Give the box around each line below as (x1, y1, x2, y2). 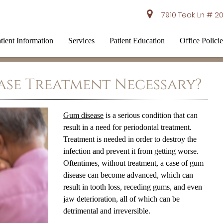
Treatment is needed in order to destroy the (63, 134, 197, 144)
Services (68, 36, 95, 45)
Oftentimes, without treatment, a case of (63, 158, 190, 168)
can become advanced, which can (85, 170, 193, 180)
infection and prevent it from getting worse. (63, 146, 199, 156)
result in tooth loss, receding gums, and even (63, 182, 202, 192)
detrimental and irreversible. (63, 206, 150, 216)
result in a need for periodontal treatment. (63, 122, 192, 132)
